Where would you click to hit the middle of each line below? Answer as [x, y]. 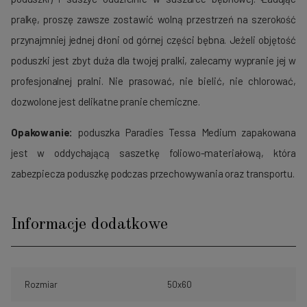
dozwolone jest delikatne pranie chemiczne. [106, 101]
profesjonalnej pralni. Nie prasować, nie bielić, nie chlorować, [153, 81]
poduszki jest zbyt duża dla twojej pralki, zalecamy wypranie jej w [153, 60]
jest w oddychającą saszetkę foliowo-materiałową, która [153, 152]
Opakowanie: [42, 132]
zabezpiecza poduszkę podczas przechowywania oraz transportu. [153, 173]
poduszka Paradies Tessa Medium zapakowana [184, 132]
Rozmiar [41, 284]
